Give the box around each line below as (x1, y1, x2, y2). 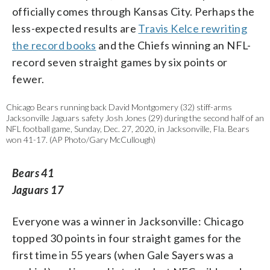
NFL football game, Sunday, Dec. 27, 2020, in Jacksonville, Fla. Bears (6, 124, 250, 134)
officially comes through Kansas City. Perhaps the (12, 5, 255, 19)
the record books (12, 39, 96, 52)
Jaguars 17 (12, 183, 63, 197)
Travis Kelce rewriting (138, 22, 248, 36)
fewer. (12, 72, 45, 86)
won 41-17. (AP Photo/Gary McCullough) (6, 134, 155, 145)
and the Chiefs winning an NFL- (96, 39, 251, 52)
